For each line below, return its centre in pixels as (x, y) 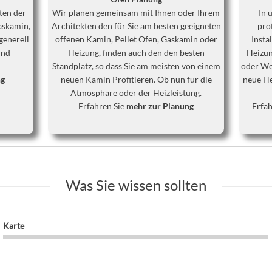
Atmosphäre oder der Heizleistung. (136, 93)
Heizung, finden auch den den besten (136, 53)
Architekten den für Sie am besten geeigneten (136, 26)
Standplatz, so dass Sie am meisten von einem (136, 66)
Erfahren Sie (102, 106)
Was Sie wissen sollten (136, 185)
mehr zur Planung (160, 106)
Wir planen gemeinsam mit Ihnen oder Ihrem (136, 12)
